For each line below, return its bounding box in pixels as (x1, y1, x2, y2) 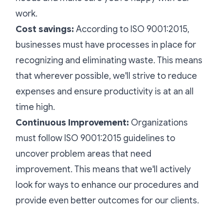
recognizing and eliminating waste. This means (16, 54, 202, 66)
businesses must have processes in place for (16, 39, 196, 50)
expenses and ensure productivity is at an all (16, 86, 194, 97)
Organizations (129, 117, 188, 128)
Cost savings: (16, 23, 76, 35)
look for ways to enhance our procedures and (16, 179, 199, 190)
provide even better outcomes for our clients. (16, 195, 201, 206)
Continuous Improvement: (16, 117, 129, 128)
